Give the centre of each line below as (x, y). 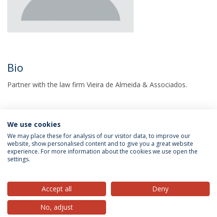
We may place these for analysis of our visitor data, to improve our (99, 136)
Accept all (57, 189)
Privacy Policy (32, 164)
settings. (19, 159)
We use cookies (34, 124)
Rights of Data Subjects (167, 164)
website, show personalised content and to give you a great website (100, 144)
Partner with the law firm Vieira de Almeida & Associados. (97, 85)
